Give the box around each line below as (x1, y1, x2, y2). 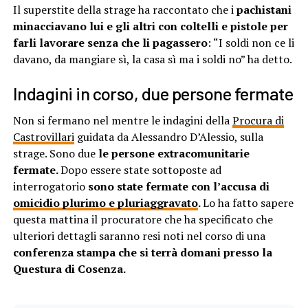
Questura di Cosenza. (12, 261, 128, 276)
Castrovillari (12, 129, 74, 144)
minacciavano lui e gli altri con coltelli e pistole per (12, 18, 288, 34)
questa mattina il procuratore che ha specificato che (12, 211, 273, 227)
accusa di (220, 178, 269, 194)
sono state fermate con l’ (87, 178, 221, 194)
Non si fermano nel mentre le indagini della (12, 112, 232, 128)
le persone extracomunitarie (98, 145, 250, 161)
